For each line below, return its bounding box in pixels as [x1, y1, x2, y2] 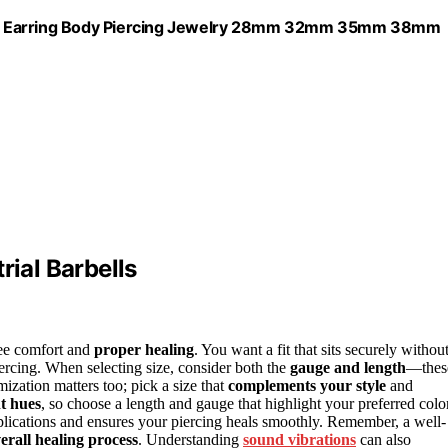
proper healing [94, 341, 194, 359]
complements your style [228, 377, 386, 395]
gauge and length [290, 359, 406, 377]
